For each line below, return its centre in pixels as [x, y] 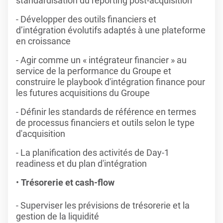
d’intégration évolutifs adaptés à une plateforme [111, 30]
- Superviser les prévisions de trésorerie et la [103, 205]
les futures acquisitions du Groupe [83, 93]
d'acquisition [41, 134]
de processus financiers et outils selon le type [105, 123]
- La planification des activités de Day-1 [93, 153]
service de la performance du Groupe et [94, 71]
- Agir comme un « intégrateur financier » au [101, 60]
